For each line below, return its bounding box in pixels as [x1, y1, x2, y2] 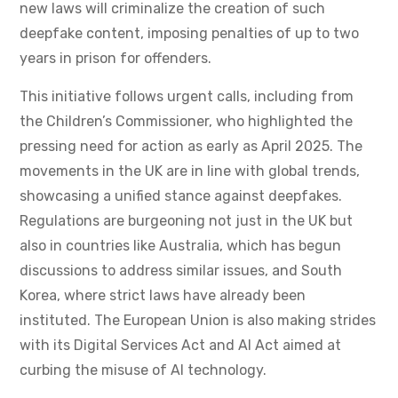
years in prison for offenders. [20, 50, 211, 68]
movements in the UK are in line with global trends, [20, 163, 360, 180]
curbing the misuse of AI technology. [20, 362, 267, 379]
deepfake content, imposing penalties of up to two [20, 25, 359, 43]
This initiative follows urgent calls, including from [20, 88, 354, 106]
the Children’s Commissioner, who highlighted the [20, 113, 353, 131]
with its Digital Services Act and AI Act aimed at [20, 337, 341, 354]
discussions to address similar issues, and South [20, 262, 342, 280]
